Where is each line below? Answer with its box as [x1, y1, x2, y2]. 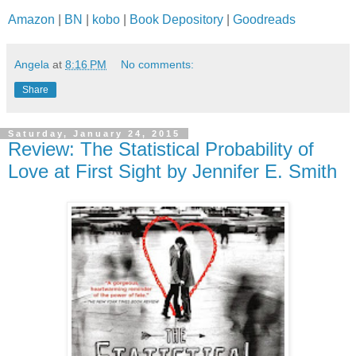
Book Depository [130, 13, 223, 27]
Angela [14, 58, 49, 72]
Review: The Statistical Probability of [8, 138, 314, 161]
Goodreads [233, 13, 296, 27]
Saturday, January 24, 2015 [8, 129, 180, 139]
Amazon [8, 13, 55, 27]
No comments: [121, 58, 195, 72]
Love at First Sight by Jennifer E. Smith [8, 161, 337, 183]
